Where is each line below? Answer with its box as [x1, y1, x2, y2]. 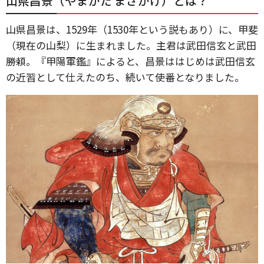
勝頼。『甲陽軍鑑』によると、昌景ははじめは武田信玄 [6, 54, 255, 68]
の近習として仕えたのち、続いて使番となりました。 [6, 70, 245, 84]
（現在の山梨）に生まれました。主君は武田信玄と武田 [6, 38, 256, 52]
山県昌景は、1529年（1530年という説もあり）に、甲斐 [6, 22, 258, 37]
